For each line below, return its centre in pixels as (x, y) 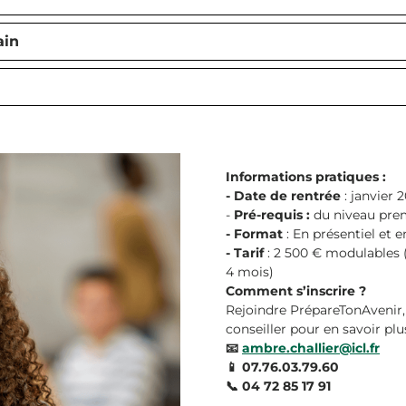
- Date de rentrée (283, 196)
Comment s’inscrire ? (296, 291)
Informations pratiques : (306, 177)
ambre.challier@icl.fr (311, 348)
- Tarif (245, 253)
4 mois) (250, 272)
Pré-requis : (272, 215)
